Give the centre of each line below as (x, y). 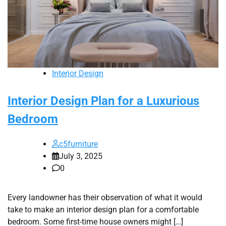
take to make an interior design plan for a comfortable (103, 210)
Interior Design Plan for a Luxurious (103, 101)
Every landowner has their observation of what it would (105, 198)
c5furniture (78, 144)
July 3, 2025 (81, 156)
